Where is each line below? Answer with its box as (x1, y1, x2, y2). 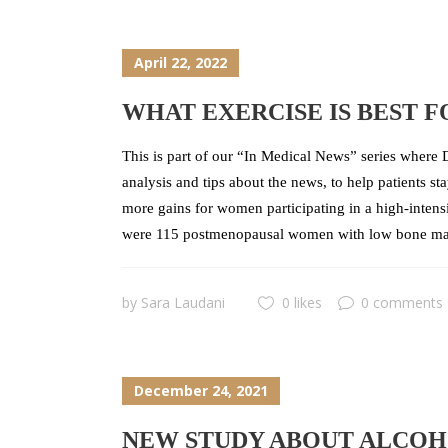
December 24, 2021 (134, 381, 268, 400)
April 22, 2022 (134, 52, 227, 72)
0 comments (361, 292, 443, 312)
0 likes (282, 292, 322, 312)
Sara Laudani (141, 292, 225, 312)
